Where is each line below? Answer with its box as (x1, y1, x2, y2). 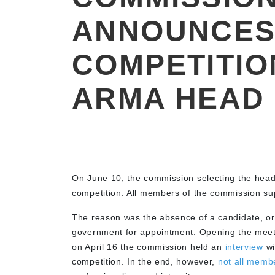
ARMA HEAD (72, 82, 265, 115)
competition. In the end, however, (72, 257, 215, 266)
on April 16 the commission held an (72, 242, 222, 252)
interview (225, 242, 263, 252)
